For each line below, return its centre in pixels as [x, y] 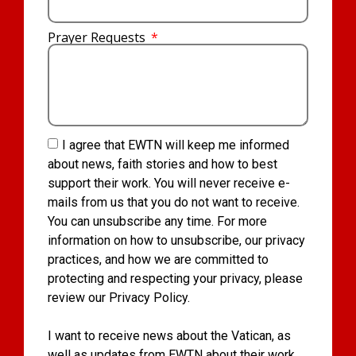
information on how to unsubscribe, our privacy [176, 240]
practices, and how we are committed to [158, 259]
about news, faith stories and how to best [163, 164]
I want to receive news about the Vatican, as [169, 335]
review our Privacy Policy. [119, 297]
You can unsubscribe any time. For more [157, 221]
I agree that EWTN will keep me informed [176, 145]
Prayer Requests [98, 37]
